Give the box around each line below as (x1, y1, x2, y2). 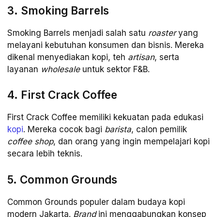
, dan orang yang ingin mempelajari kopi (53, 137, 210, 147)
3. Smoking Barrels (7, 3, 109, 17)
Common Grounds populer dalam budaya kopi (7, 197, 185, 207)
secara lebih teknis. (7, 149, 82, 159)
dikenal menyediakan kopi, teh (7, 52, 128, 62)
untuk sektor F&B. (80, 64, 150, 74)
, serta (155, 52, 179, 62)
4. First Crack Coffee (7, 88, 117, 102)
